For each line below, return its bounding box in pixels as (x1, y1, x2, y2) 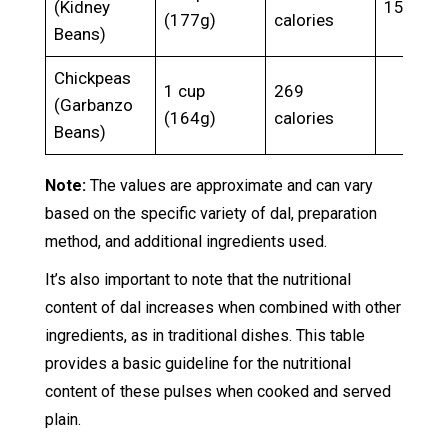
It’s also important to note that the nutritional (44, 270, 351, 290)
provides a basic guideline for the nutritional (44, 354, 351, 374)
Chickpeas (54, 68, 132, 89)
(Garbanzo (54, 95, 134, 116)
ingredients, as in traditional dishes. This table (44, 326, 365, 346)
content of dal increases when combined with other (44, 298, 401, 318)
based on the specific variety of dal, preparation (44, 204, 377, 224)
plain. (44, 410, 81, 430)
